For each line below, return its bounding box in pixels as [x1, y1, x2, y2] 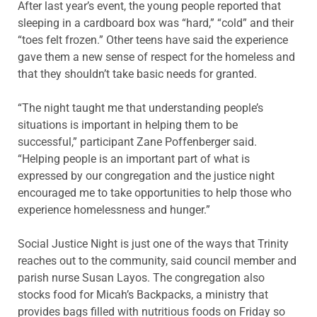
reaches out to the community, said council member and [18, 254, 296, 268]
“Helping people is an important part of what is [18, 152, 250, 166]
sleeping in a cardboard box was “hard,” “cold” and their [18, 16, 294, 30]
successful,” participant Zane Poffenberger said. [18, 135, 257, 149]
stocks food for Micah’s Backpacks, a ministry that [18, 288, 268, 302]
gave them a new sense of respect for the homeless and [18, 50, 295, 64]
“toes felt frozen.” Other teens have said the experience [18, 33, 288, 47]
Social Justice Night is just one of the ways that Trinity [18, 237, 289, 251]
